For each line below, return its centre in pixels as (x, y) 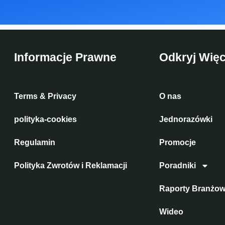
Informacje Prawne (65, 57)
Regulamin (34, 142)
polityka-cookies (45, 119)
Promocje (178, 142)
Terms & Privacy (45, 96)
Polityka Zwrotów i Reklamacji (70, 165)
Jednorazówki (186, 119)
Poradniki (178, 165)
